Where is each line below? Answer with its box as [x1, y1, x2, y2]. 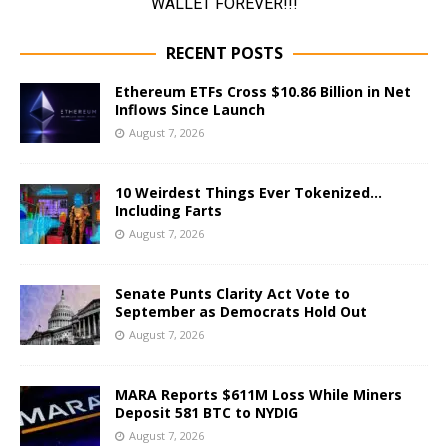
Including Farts [115, 201, 222, 221]
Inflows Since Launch [115, 99, 265, 119]
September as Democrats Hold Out [115, 302, 367, 322]
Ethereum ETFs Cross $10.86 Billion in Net [115, 81, 411, 101]
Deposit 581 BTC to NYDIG [115, 403, 298, 423]
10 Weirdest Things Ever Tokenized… [115, 183, 382, 203]
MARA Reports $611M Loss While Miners [115, 385, 402, 405]
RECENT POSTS [165, 41, 283, 64]
